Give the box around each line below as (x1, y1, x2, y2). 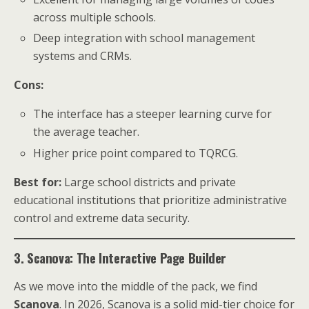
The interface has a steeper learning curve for (33, 106, 272, 122)
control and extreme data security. (14, 210, 190, 226)
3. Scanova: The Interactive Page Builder (14, 248, 227, 267)
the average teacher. (33, 124, 140, 140)
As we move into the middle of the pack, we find (14, 278, 257, 294)
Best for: (14, 174, 61, 190)
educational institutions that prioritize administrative (14, 192, 287, 208)
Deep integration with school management (33, 30, 256, 46)
